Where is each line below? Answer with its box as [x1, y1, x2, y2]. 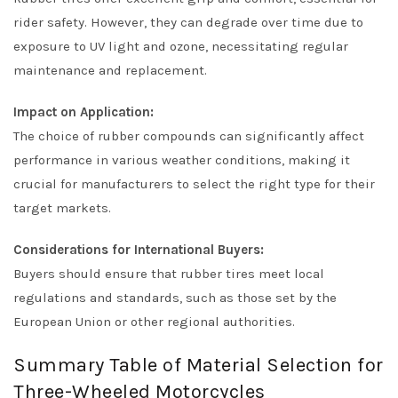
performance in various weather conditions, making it [13, 152, 350, 168]
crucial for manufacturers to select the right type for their [13, 176, 375, 192]
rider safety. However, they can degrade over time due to [13, 14, 363, 30]
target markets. [13, 200, 111, 216]
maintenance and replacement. [13, 62, 207, 78]
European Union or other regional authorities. [13, 314, 295, 330]
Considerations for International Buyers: [13, 242, 264, 258]
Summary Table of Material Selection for [13, 354, 384, 377]
